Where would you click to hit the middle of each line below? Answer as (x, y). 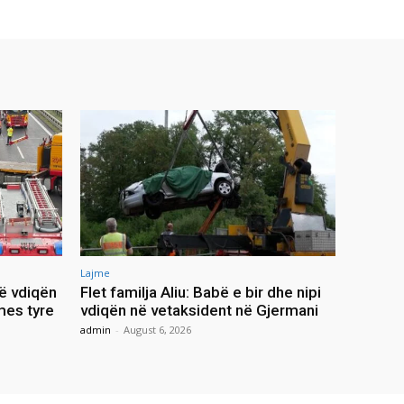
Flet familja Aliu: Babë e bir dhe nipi (201, 292)
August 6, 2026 (157, 329)
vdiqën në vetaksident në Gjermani (199, 310)
